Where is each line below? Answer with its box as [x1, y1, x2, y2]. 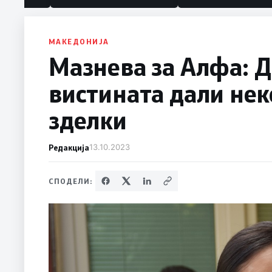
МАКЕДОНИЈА [49, 36, 109, 47]
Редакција [49, 142, 89, 153]
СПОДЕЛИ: [49, 176, 93, 186]
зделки [49, 104, 127, 136]
